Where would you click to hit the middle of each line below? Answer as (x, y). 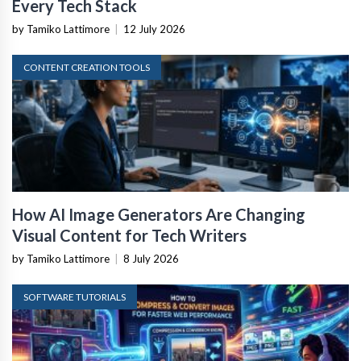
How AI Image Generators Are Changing (159, 215)
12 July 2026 (154, 29)
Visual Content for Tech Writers (129, 236)
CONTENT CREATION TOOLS (87, 68)
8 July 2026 (151, 259)
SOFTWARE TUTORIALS (75, 297)
